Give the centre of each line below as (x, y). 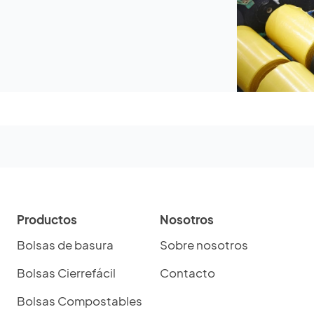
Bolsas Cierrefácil (66, 273)
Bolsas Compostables (80, 301)
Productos (47, 220)
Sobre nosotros (204, 245)
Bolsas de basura (65, 245)
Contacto (187, 273)
